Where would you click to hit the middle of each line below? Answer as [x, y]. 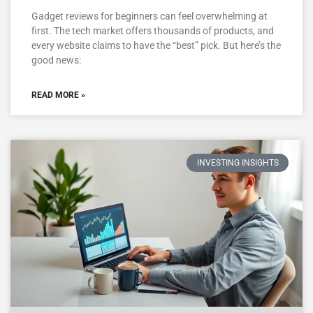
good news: [56, 60]
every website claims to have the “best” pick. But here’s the [156, 45]
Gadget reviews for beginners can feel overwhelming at [150, 16]
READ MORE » [58, 95]
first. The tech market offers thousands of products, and [153, 30]
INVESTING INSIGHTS [238, 162]
